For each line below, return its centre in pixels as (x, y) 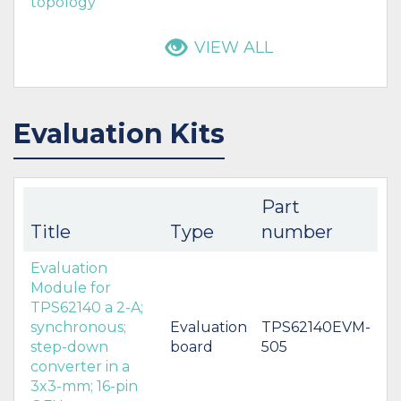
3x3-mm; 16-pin (84, 386)
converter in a (80, 366)
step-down (69, 346)
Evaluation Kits (119, 133)
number (297, 231)
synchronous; (78, 327)
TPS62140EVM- (316, 327)
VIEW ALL (233, 48)
